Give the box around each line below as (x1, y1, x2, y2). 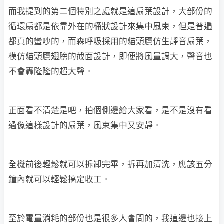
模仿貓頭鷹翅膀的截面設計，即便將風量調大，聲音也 (8, 51, 212, 61)
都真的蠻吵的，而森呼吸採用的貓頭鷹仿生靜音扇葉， (8, 36, 212, 46)
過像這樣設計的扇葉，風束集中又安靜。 (8, 120, 161, 130)
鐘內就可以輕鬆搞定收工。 (8, 174, 110, 184)
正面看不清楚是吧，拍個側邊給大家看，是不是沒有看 (8, 105, 212, 115)
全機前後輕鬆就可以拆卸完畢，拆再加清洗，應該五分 (8, 159, 212, 169)
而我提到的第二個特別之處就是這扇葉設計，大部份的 (8, 6, 212, 16)
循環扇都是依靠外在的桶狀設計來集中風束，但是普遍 (8, 21, 212, 31)
